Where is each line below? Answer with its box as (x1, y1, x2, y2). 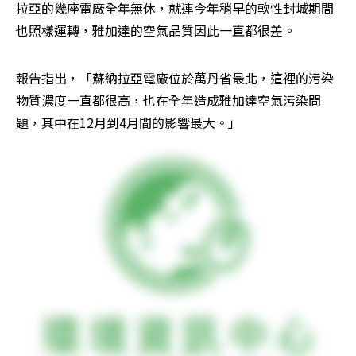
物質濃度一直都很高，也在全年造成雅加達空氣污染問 (16, 91, 321, 110)
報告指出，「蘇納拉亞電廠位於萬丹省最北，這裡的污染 (16, 68, 334, 88)
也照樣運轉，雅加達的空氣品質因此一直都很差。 (16, 21, 296, 41)
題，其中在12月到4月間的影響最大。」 (16, 113, 241, 133)
